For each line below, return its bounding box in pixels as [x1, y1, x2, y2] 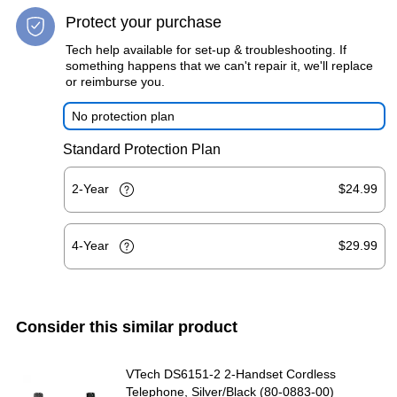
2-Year [72, 181, 113, 196]
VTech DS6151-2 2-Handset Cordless [126, 366, 336, 381]
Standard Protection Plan [63, 141, 221, 157]
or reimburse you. [66, 74, 165, 89]
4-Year [72, 237, 113, 253]
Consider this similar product [16, 317, 237, 336]
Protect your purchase [66, 12, 222, 31]
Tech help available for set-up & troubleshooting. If [66, 42, 346, 57]
